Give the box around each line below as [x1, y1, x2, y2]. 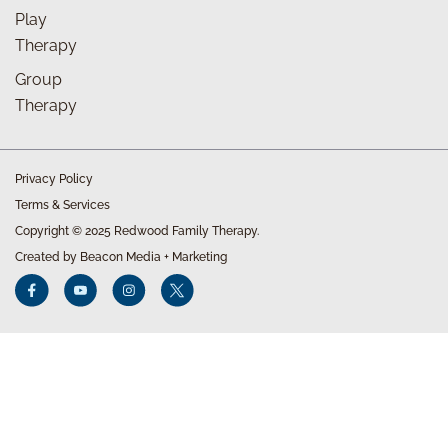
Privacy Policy [15, 171, 93, 186]
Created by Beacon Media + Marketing [15, 249, 227, 264]
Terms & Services [15, 197, 110, 212]
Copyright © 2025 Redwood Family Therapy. [15, 223, 259, 238]
